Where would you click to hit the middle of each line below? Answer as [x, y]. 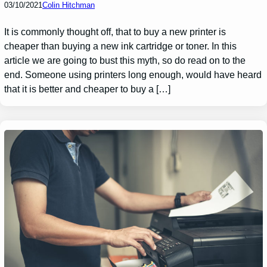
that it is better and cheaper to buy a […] [88, 89]
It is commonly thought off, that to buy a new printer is [115, 32]
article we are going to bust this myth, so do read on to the [125, 60]
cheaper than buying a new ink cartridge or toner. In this [121, 46]
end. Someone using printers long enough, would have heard [133, 74]
